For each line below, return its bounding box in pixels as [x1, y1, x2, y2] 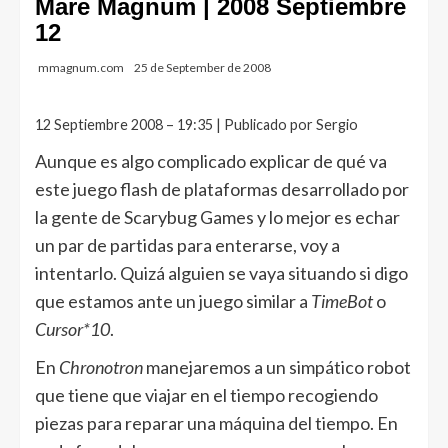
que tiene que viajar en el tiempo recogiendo [35, 384, 378, 406]
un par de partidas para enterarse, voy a [35, 234, 340, 256]
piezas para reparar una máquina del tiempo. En [35, 412, 398, 434]
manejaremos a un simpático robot [143, 356, 411, 378]
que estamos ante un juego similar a [35, 290, 311, 312]
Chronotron [59, 356, 143, 378]
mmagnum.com [38, 60, 124, 75]
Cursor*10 [35, 318, 110, 340]
